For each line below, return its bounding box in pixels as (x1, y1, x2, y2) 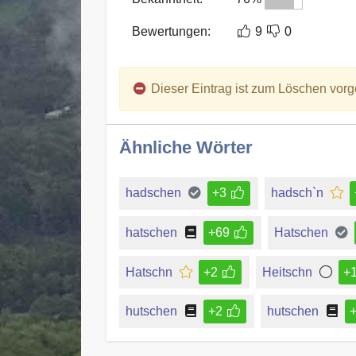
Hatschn (126, 265, 172, 279)
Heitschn (261, 265, 312, 279)
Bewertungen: (132, 24, 211, 38)
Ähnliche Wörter (119, 137, 253, 157)
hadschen (126, 186, 181, 200)
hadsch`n (270, 186, 323, 200)
